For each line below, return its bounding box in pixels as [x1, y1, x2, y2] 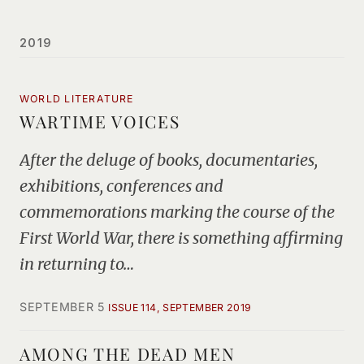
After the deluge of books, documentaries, [19, 149, 318, 170]
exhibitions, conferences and [19, 175, 223, 196]
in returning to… [19, 253, 134, 274]
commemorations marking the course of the [19, 201, 335, 222]
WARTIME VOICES [19, 110, 180, 132]
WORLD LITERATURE [19, 93, 134, 105]
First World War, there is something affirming [19, 227, 343, 248]
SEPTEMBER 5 [19, 300, 106, 314]
